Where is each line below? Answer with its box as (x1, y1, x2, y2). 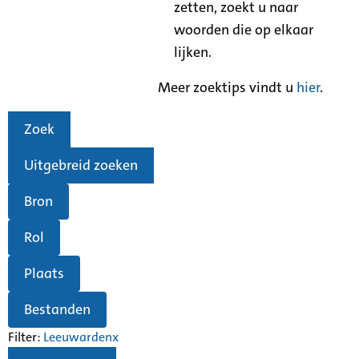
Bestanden (24, 300, 91, 320)
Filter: (8, 328, 43, 345)
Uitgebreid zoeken (24, 155, 138, 175)
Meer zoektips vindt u (158, 77, 297, 97)
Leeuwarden (43, 328, 112, 345)
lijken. (174, 42, 212, 62)
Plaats (24, 264, 64, 284)
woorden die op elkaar (174, 19, 314, 39)
